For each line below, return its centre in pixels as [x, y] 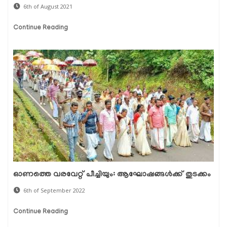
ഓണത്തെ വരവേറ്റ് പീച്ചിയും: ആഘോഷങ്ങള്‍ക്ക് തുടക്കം [112, 175]
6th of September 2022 [54, 191]
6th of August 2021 [48, 7]
